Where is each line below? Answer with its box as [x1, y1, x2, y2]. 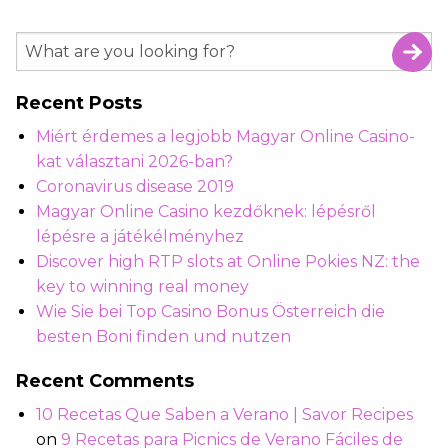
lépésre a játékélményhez [36, 227, 244, 247]
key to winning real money [36, 277, 249, 297]
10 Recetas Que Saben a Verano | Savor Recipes [36, 405, 413, 425]
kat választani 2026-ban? [36, 152, 233, 172]
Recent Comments [16, 370, 194, 393]
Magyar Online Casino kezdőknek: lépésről [36, 202, 376, 222]
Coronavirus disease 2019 [36, 177, 234, 197]
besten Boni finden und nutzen [36, 327, 291, 347]
